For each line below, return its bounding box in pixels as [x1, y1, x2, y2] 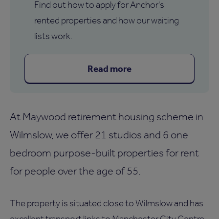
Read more [88, 62, 131, 74]
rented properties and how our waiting [34, 14, 179, 26]
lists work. [34, 30, 72, 42]
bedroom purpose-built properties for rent [10, 146, 199, 159]
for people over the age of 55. [10, 164, 141, 177]
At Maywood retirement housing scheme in [10, 109, 203, 123]
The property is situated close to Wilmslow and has [10, 197, 203, 209]
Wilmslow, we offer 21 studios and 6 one [10, 128, 188, 141]
